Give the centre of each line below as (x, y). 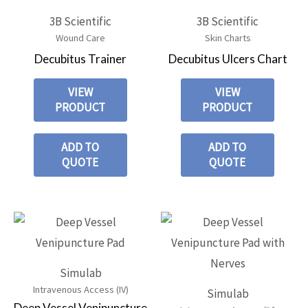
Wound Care (80, 37)
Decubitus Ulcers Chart (228, 58)
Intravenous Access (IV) (80, 289)
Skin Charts (228, 37)
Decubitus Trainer (80, 58)
